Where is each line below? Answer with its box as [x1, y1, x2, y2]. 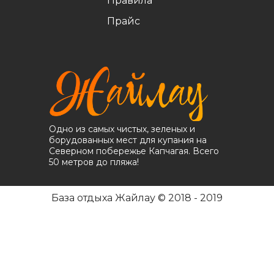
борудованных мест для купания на [48, 135, 207, 146]
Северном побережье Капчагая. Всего [48, 146, 219, 157]
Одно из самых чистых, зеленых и [48, 124, 195, 135]
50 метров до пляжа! [48, 157, 139, 168]
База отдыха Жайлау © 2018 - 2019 [51, 192, 223, 204]
